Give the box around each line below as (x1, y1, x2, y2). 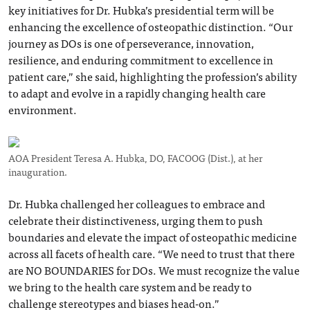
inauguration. (8, 163, 67, 179)
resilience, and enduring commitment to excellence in (8, 50, 273, 69)
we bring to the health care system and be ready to (8, 277, 252, 295)
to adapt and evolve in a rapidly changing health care (8, 83, 266, 102)
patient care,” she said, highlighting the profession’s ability (8, 66, 297, 85)
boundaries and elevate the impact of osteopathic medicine (8, 227, 297, 246)
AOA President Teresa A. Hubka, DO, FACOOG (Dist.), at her (8, 149, 263, 165)
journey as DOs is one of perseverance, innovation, (8, 33, 254, 52)
